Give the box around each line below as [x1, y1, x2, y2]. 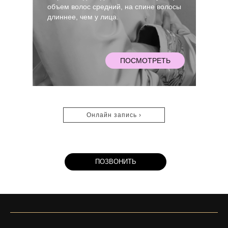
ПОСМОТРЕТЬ [120, 56, 170, 65]
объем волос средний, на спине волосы [47, 3, 181, 11]
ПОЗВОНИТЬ [95, 158, 136, 165]
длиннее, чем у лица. [47, 13, 119, 21]
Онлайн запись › [87, 111, 141, 119]
